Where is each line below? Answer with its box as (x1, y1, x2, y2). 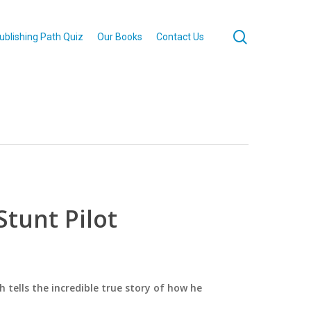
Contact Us (156, 31, 204, 42)
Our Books (97, 31, 142, 42)
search (246, 26, 290, 46)
